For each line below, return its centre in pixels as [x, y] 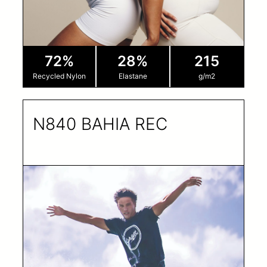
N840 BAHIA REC [100, 124]
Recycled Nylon [60, 76]
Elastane [133, 76]
